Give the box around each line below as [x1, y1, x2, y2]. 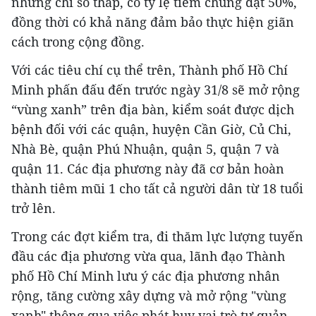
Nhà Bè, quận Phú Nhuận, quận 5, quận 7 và [11, 140, 279, 157]
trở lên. [11, 199, 56, 217]
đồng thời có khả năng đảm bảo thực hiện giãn [11, 13, 294, 30]
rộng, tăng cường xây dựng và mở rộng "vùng [11, 286, 286, 304]
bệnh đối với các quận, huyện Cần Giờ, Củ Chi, [11, 120, 291, 138]
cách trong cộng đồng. [11, 32, 145, 50]
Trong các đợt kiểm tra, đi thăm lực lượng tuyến [11, 227, 303, 245]
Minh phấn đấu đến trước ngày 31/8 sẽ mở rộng [11, 80, 300, 98]
